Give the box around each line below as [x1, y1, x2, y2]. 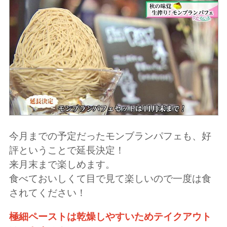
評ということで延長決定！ [9, 144, 125, 157]
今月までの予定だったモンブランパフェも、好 [9, 130, 211, 142]
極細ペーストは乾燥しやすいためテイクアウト [9, 211, 211, 223]
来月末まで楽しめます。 [9, 159, 115, 171]
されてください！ [9, 187, 86, 199]
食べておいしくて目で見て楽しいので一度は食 [9, 173, 211, 185]
